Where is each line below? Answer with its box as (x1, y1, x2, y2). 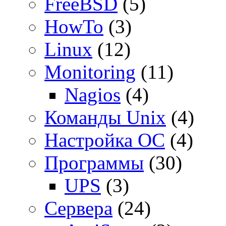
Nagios (65, 83, 121, 105)
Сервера (44, 197, 112, 219)
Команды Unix (44, 106, 166, 128)
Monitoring (44, 61, 136, 83)
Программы (44, 151, 144, 174)
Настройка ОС (44, 129, 165, 151)
